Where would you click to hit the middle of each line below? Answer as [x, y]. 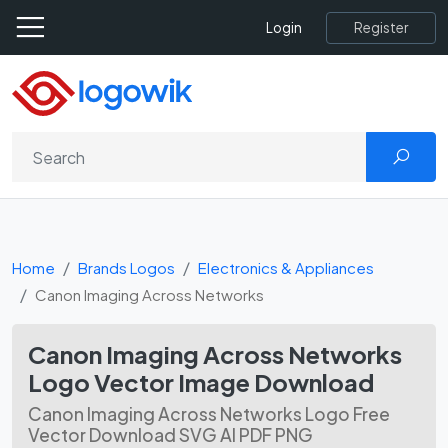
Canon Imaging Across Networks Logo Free [209, 414]
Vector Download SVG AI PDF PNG [170, 435]
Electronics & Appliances [286, 267]
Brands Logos [126, 267]
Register [381, 27]
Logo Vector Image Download [201, 382]
